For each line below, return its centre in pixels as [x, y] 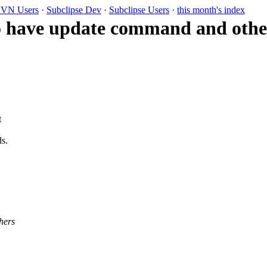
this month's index [211, 10]
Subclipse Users [139, 10]
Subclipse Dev [74, 10]
